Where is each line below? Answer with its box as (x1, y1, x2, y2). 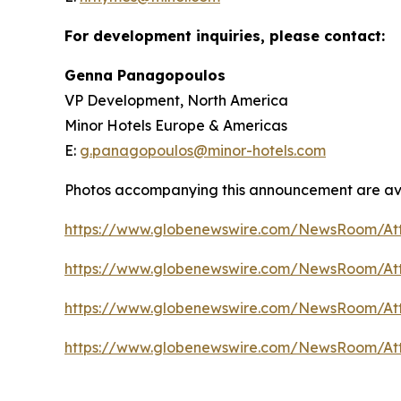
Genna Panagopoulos (64, 66, 226, 84)
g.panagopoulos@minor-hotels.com (80, 141, 326, 159)
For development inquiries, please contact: (64, 27, 385, 45)
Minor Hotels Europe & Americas (64, 116, 287, 134)
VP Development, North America (64, 91, 288, 109)
